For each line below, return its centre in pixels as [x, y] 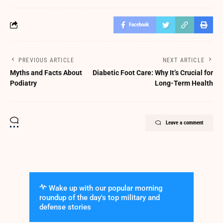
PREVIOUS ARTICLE [47, 60]
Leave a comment [184, 122]
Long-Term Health [184, 83]
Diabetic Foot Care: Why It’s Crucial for [153, 72]
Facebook [139, 24]
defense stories [65, 207]
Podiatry [23, 83]
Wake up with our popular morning [105, 188]
